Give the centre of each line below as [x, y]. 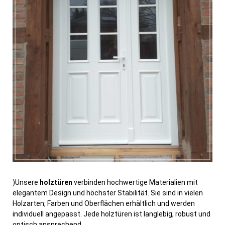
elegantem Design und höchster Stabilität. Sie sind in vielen [108, 193]
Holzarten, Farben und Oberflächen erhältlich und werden [104, 204]
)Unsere [26, 183]
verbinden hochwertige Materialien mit [135, 183]
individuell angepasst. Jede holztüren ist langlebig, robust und [111, 214]
